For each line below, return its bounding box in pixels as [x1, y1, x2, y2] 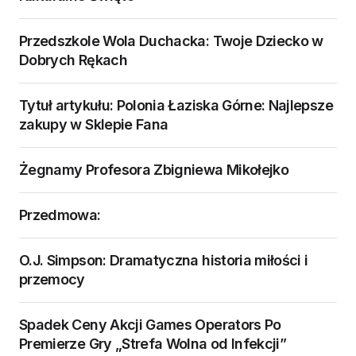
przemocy [19, 271, 85, 288]
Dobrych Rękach [19, 52, 127, 69]
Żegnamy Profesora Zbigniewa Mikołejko [19, 161, 289, 179]
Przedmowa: [19, 207, 101, 224]
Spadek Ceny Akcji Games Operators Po [19, 316, 281, 334]
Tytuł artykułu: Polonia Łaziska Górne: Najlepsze [19, 97, 333, 114]
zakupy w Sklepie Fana [19, 116, 168, 133]
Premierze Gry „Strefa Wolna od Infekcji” [19, 335, 287, 353]
